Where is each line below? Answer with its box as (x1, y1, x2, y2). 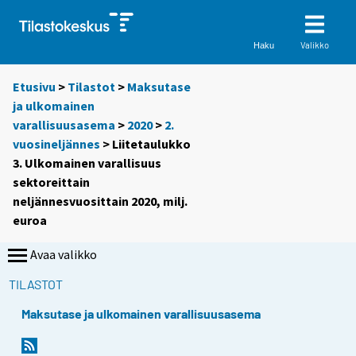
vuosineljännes (13, 136, 100, 153)
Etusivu (13, 79, 56, 95)
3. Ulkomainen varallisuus (13, 155, 161, 172)
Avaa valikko (30, 246, 97, 263)
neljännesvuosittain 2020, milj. (13, 193, 188, 210)
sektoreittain (13, 174, 90, 191)
